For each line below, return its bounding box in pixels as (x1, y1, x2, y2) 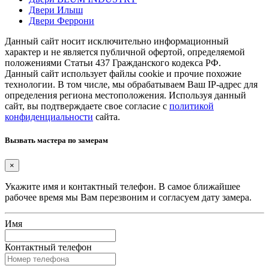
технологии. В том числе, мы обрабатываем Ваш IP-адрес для (5, 79, 258, 90)
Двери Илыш (29, 5, 83, 16)
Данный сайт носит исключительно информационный (5, 36, 229, 47)
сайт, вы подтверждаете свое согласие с (5, 101, 169, 112)
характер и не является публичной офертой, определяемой (5, 47, 245, 58)
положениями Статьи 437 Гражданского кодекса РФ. (5, 58, 221, 68)
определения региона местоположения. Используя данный (5, 90, 246, 101)
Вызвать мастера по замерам (5, 136, 108, 145)
